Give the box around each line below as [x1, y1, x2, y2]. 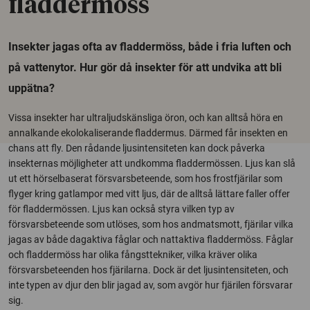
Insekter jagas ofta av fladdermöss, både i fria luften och [8, 40, 291, 53]
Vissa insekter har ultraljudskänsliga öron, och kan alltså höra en [8, 112, 283, 123]
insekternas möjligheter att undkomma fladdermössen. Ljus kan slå [8, 158, 295, 169]
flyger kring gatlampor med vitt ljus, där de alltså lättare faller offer [8, 188, 290, 199]
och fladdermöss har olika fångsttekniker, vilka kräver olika [8, 249, 257, 260]
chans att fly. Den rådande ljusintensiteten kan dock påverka [8, 143, 265, 154]
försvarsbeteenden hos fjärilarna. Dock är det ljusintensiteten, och [8, 264, 289, 275]
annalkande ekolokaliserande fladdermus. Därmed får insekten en [8, 127, 288, 138]
